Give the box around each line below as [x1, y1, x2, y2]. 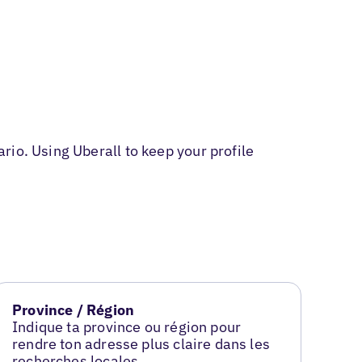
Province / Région [12, 301, 135, 320]
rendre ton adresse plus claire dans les [12, 335, 271, 354]
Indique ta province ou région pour [12, 318, 242, 337]
